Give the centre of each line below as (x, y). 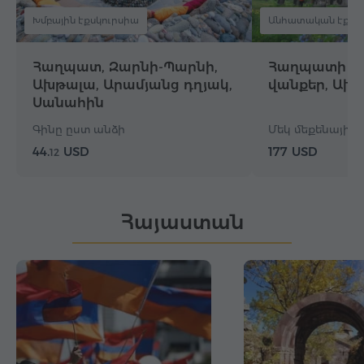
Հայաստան (182, 222)
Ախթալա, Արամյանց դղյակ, (132, 85)
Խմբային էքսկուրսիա (86, 21)
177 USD (293, 152)
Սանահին (68, 103)
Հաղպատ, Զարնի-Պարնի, (125, 67)
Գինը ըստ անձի (79, 130)
